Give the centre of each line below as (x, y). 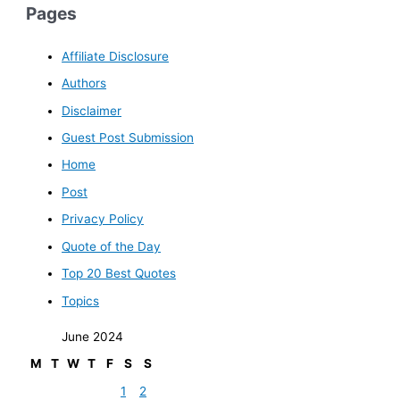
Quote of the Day (112, 246)
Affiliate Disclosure (116, 56)
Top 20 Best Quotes (119, 274)
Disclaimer (92, 110)
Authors (84, 83)
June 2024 (92, 337)
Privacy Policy (103, 219)
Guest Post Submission (128, 138)
